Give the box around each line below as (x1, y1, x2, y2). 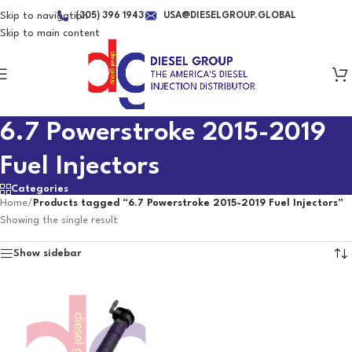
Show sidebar (13, 248, 82, 258)
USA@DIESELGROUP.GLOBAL (163, 11, 296, 20)
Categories (11, 184, 68, 194)
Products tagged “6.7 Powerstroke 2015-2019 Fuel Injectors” (33, 198, 343, 208)
